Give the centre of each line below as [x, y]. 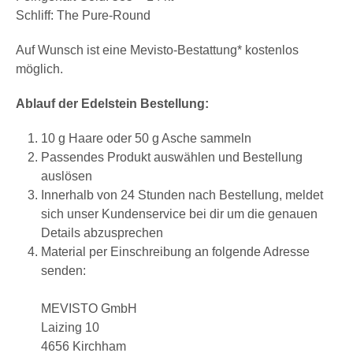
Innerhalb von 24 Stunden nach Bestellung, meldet [182, 195]
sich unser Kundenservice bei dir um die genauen [179, 214]
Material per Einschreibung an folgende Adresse [175, 251]
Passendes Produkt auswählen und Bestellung [172, 157]
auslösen [67, 176]
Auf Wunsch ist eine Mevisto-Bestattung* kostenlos [157, 50]
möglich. [41, 69]
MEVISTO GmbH [89, 308]
